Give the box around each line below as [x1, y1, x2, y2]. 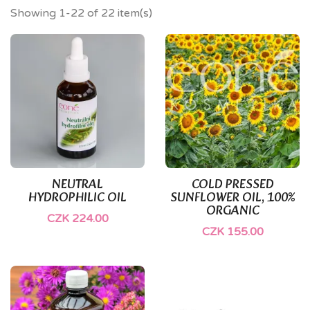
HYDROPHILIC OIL [28, 188, 127, 210]
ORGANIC [206, 201, 259, 223]
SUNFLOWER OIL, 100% [170, 188, 295, 210]
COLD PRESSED [191, 174, 274, 197]
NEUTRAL [52, 174, 103, 197]
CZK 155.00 [201, 225, 264, 239]
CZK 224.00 [46, 212, 109, 226]
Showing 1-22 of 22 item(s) [10, 6, 152, 20]
